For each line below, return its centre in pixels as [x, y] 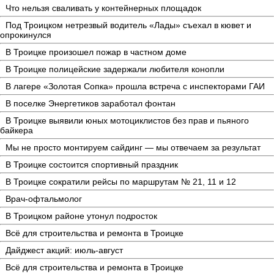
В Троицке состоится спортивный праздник [92, 164]
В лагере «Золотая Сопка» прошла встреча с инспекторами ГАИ [135, 86]
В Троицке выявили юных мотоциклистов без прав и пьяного [127, 120]
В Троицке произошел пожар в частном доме [96, 52]
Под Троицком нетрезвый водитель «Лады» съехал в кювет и [128, 25]
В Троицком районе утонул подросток [81, 216]
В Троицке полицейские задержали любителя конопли [115, 69]
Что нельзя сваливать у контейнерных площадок [103, 8]
